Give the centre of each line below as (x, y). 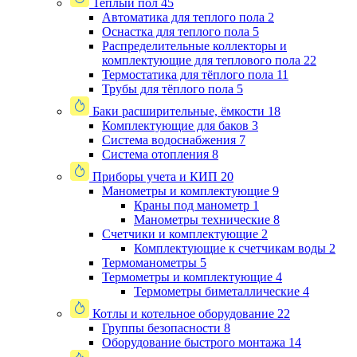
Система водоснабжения (169, 140)
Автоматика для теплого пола (183, 18)
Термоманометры (149, 263)
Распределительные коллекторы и (194, 46)
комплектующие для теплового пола (201, 61)
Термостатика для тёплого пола (188, 75)
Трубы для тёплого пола (168, 89)
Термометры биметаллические (217, 292)
